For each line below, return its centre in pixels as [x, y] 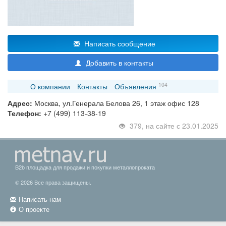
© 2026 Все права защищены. [53, 182]
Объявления [135, 87]
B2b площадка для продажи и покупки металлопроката [85, 167]
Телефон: [24, 113]
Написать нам [40, 199]
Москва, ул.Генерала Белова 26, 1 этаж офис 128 [116, 103]
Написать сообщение [119, 44]
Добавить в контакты [119, 63]
